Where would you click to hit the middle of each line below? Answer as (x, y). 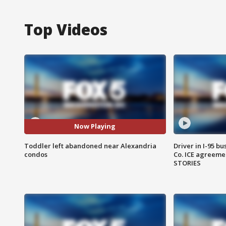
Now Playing (95, 126)
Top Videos (66, 29)
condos (36, 154)
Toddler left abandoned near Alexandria (90, 146)
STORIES (187, 163)
